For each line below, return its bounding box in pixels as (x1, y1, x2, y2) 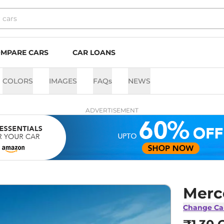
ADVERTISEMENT (85, 106, 138, 114)
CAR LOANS (72, 48, 115, 57)
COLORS (2, 76, 33, 85)
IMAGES (49, 76, 77, 85)
